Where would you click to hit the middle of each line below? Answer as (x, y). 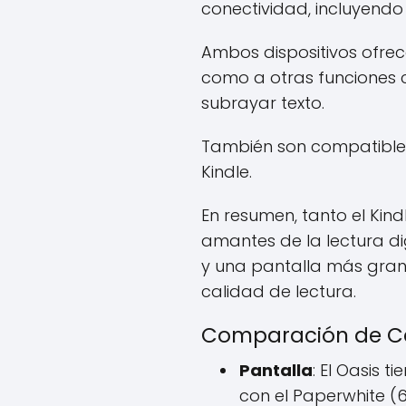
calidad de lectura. (279, 291)
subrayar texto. (263, 102)
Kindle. (227, 171)
